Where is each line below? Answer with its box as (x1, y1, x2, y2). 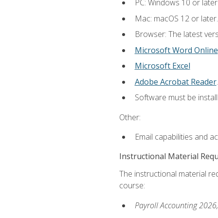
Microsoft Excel (134, 60, 190, 72)
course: (119, 180, 145, 191)
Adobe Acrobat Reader (134, 76, 217, 87)
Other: (119, 111, 141, 123)
